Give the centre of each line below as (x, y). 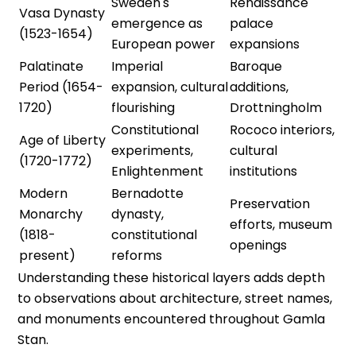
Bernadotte (148, 193)
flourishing (143, 107)
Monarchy (51, 214)
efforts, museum (281, 224)
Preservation (270, 203)
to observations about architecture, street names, (175, 298)
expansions (265, 44)
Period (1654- (62, 87)
